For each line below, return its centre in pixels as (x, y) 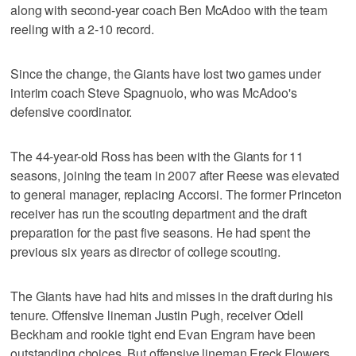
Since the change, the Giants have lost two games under (166, 73)
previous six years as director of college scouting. (146, 251)
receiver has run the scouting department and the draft (159, 213)
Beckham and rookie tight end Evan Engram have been (163, 334)
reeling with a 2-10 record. (82, 29)
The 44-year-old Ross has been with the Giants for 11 (157, 156)
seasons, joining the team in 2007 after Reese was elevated (175, 175)
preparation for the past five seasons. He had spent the (161, 232)
